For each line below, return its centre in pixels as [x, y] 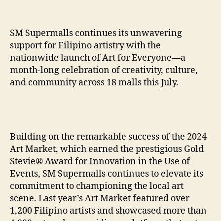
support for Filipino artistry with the [85, 46]
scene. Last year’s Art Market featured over [100, 199]
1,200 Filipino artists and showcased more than [108, 211]
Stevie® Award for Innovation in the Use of [100, 162]
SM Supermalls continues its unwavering [96, 34]
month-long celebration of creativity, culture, [104, 71]
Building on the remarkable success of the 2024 [108, 137]
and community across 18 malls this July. [94, 83]
